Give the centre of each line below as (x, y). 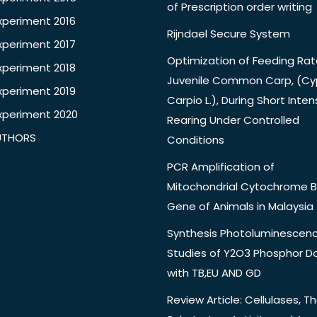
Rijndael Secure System (229, 34)
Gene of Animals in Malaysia (240, 207)
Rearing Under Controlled (233, 120)
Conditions (196, 140)
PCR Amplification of (221, 167)
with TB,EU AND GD (214, 273)
